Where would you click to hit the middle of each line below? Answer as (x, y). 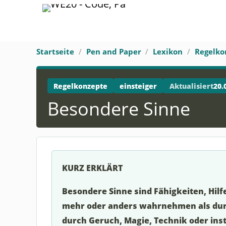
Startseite (55, 51)
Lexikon (168, 51)
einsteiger (138, 86)
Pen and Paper (114, 51)
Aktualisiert (191, 86)
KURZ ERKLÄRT (92, 167)
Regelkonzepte (80, 86)
